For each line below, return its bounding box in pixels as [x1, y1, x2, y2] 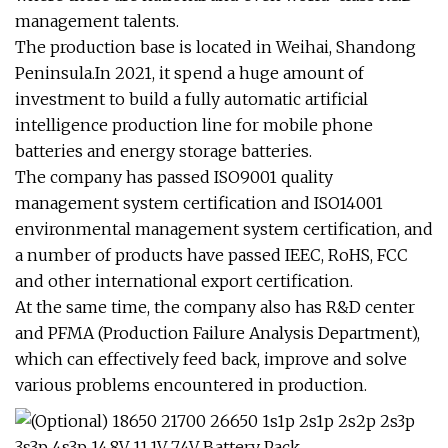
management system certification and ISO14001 [15, 193, 383, 213]
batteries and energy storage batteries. [15, 141, 312, 161]
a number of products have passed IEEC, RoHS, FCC [15, 245, 408, 265]
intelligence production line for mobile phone [15, 115, 373, 135]
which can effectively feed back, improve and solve [15, 349, 407, 369]
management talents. [15, 11, 179, 31]
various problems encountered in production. [15, 375, 367, 395]
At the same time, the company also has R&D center [15, 297, 415, 317]
